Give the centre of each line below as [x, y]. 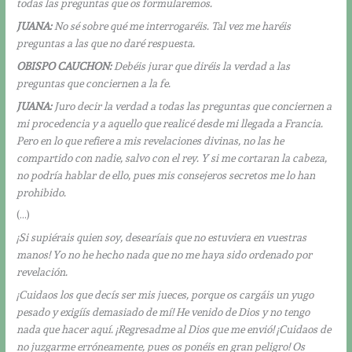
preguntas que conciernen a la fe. [94, 83]
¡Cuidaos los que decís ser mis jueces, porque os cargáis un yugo [165, 295]
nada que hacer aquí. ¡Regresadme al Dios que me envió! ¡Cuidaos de [174, 330]
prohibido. [42, 192]
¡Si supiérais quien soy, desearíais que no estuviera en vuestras [162, 238]
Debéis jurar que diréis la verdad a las [201, 66]
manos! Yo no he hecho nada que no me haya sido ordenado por [165, 255]
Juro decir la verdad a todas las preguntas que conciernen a [193, 106]
